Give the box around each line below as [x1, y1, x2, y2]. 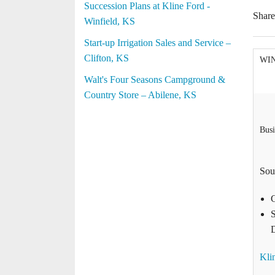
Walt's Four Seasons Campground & [84, 74, 225, 85]
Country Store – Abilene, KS [84, 90, 196, 100]
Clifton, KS [84, 53, 129, 63]
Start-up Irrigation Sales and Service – [84, 37, 231, 48]
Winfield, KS [84, 16, 135, 26]
